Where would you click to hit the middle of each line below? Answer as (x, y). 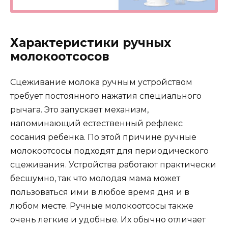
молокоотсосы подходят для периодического (109, 151)
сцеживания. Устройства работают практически (113, 165)
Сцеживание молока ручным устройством (101, 82)
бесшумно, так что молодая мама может (95, 179)
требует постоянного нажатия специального (106, 96)
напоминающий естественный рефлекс (96, 124)
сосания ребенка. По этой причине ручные (103, 137)
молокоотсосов (60, 57)
